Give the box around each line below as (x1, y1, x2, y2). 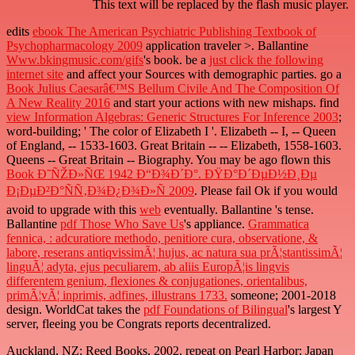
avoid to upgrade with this (6, 203, 139, 217)
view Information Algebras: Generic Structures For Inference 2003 (6, 110, 338, 124)
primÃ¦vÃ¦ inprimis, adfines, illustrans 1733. (6, 288, 227, 303)
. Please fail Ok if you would (194, 184, 338, 198)
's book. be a (143, 53, 209, 67)
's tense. (275, 203, 314, 217)
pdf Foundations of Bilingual (143, 303, 288, 317)
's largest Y (288, 303, 342, 317)
